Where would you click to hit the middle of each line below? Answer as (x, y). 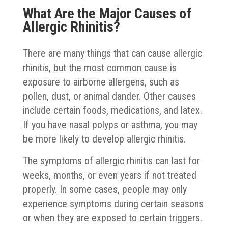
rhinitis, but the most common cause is (99, 67)
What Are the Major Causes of (107, 13)
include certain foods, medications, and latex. (112, 110)
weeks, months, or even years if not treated (109, 175)
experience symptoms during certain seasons (113, 203)
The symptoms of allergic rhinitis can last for (111, 161)
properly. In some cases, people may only (105, 189)
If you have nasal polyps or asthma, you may (110, 124)
